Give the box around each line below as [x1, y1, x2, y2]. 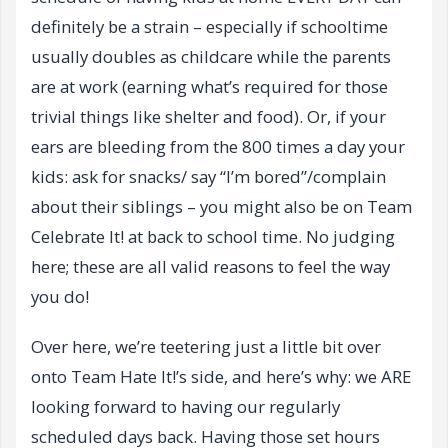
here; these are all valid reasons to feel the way [31, 254, 390, 278]
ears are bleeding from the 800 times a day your [31, 134, 405, 158]
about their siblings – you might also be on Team [31, 194, 412, 218]
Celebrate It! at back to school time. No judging [31, 224, 395, 248]
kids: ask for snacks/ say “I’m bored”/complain [31, 164, 386, 188]
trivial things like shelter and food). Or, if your [31, 104, 386, 128]
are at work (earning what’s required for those [31, 74, 388, 98]
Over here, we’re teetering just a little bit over [31, 334, 381, 358]
